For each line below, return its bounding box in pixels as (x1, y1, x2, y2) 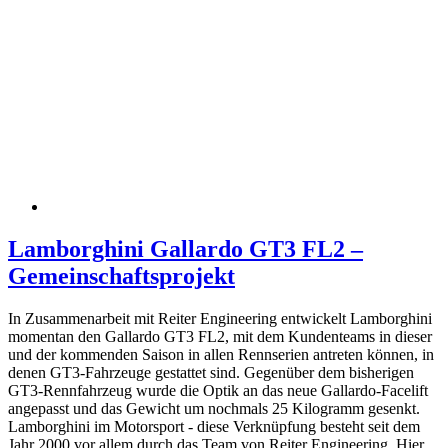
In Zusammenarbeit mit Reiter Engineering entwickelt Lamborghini (8, 310, 432, 328)
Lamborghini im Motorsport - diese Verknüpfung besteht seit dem (8, 418, 420, 436)
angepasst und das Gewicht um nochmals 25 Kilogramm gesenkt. (8, 400, 420, 418)
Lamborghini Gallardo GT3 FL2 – (8, 236, 363, 263)
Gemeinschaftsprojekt (8, 263, 235, 290)
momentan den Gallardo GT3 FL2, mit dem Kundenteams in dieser (8, 328, 432, 346)
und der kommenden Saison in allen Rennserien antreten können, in (8, 346, 434, 364)
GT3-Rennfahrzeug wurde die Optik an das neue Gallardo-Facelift (8, 382, 428, 400)
